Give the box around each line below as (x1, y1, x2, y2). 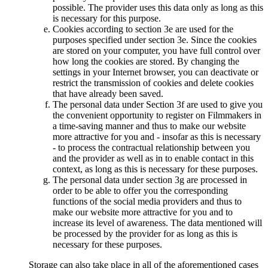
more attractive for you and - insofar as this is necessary (53, 132, 261, 142)
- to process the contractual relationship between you (53, 142, 250, 153)
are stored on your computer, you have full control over (53, 45, 260, 56)
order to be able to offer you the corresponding (53, 185, 228, 196)
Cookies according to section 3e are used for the (53, 24, 233, 35)
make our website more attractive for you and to (53, 207, 233, 218)
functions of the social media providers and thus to (53, 196, 242, 207)
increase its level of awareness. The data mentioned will (53, 218, 262, 229)
